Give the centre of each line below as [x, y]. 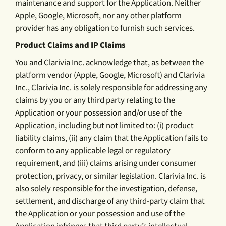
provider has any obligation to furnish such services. [105, 29]
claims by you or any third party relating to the [95, 101]
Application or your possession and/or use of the [99, 113]
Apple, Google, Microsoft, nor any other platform [99, 16]
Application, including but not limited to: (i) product [105, 126]
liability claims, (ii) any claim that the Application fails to [112, 138]
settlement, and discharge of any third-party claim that [110, 202]
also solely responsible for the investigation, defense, [106, 189]
